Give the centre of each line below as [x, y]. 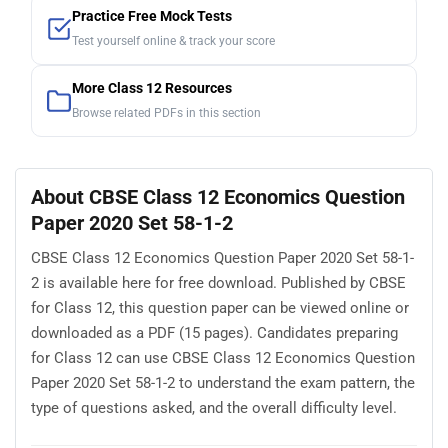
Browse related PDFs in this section [166, 113]
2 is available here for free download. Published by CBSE [218, 282]
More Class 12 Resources [152, 89]
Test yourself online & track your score [173, 41]
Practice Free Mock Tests [152, 17]
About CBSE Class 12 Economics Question [218, 197]
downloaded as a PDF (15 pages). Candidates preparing [214, 332]
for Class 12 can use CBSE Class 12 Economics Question [223, 357]
